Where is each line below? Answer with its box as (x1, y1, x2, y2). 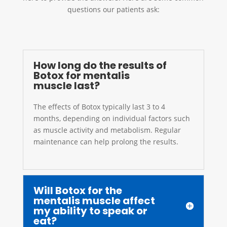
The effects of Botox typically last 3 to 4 (33, 101, 165, 111)
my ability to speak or (33, 203, 147, 218)
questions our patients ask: (67, 4, 160, 14)
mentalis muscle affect (33, 193, 155, 208)
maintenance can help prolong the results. (33, 136, 178, 146)
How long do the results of (33, 58, 167, 72)
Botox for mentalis (33, 68, 130, 83)
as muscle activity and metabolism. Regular (33, 125, 181, 135)
